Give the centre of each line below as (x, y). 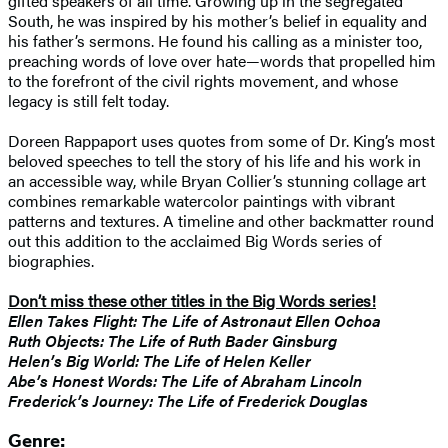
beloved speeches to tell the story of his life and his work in (214, 160)
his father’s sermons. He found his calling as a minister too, (215, 40)
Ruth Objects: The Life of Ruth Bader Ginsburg (172, 340)
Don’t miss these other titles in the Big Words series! (192, 300)
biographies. (51, 260)
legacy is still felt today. (90, 100)
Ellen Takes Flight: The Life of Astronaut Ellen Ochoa (194, 320)
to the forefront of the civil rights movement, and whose (203, 80)
